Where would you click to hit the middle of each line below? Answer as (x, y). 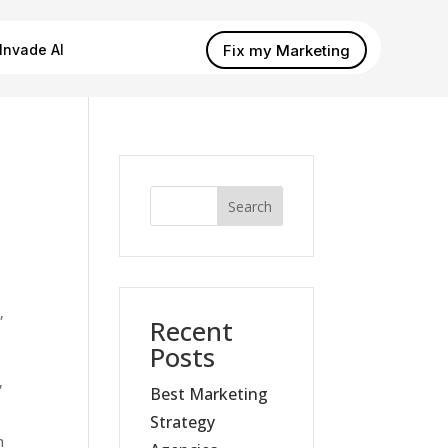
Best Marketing (209, 394)
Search (249, 206)
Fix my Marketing (286, 50)
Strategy (183, 422)
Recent (192, 331)
